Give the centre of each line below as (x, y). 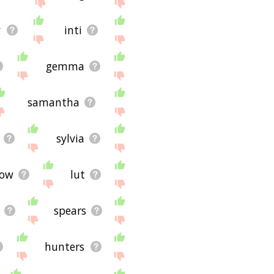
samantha (53, 102)
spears (70, 210)
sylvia (70, 138)
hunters (65, 246)
